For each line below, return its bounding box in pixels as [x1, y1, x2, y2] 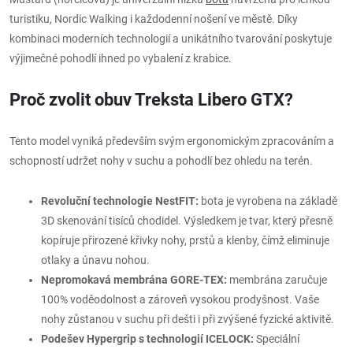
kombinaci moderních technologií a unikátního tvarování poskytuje [9, 32, 332, 45]
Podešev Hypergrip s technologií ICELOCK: [41, 332, 254, 345]
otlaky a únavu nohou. [41, 253, 150, 266]
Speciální [254, 332, 299, 345]
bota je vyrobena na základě [199, 194, 337, 207]
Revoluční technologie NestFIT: [41, 194, 199, 207]
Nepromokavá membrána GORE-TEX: [41, 273, 227, 286]
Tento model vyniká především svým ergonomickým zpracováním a [9, 134, 334, 147]
